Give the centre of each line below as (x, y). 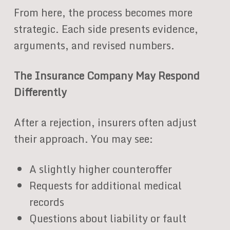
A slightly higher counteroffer (100, 169)
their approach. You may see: (83, 139)
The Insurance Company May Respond (107, 76)
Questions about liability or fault (108, 218)
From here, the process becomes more (103, 13)
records (46, 202)
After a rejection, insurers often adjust (105, 122)
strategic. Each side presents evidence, (106, 29)
